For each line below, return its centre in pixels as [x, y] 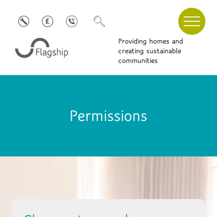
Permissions [108, 116]
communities [138, 61]
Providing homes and [151, 41]
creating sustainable [150, 51]
